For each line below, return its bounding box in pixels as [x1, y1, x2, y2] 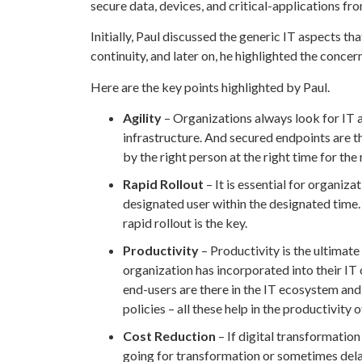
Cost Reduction [123, 328, 216, 344]
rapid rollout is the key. [123, 215, 247, 231]
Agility [123, 110, 162, 126]
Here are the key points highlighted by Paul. [90, 78, 330, 95]
